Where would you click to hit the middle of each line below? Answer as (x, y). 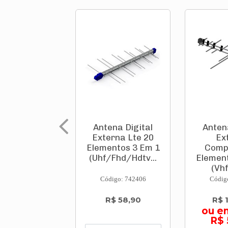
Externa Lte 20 (123, 138)
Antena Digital (123, 127)
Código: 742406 (123, 179)
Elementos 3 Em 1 (123, 148)
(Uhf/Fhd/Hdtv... (123, 158)
